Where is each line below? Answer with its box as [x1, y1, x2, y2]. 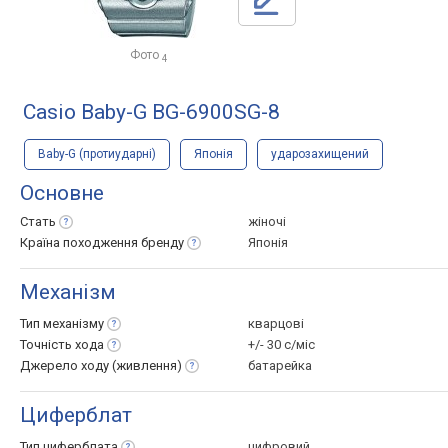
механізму [43, 316, 104, 331]
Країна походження [20, 235, 141, 250]
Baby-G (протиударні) [38, 147, 156, 161]
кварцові [248, 316, 304, 331]
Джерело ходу [20, 358, 112, 373]
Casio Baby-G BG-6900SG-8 [23, 100, 280, 124]
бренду [141, 235, 184, 250]
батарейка [248, 358, 312, 373]
